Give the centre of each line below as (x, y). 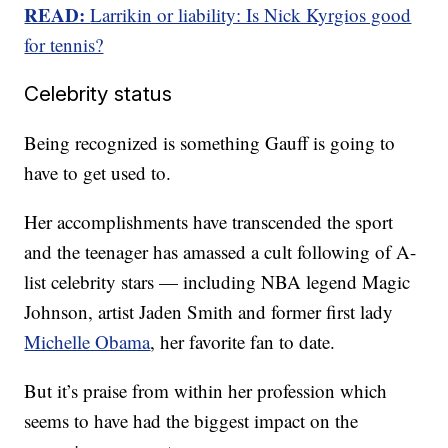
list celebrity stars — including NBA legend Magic (217, 281)
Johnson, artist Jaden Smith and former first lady (209, 311)
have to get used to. (98, 172)
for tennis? (64, 44)
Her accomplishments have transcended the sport (209, 221)
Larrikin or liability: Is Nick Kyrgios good (251, 14)
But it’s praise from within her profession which (206, 390)
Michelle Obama (87, 341)
